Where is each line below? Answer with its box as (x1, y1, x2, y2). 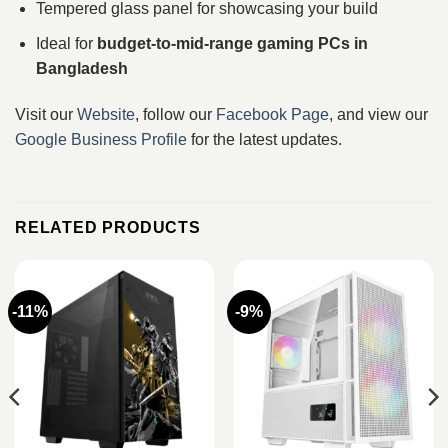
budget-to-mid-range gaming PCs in (96, 34, 368, 52)
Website (77, 105, 135, 123)
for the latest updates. (187, 130, 342, 148)
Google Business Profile (15, 130, 187, 148)
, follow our (135, 105, 216, 123)
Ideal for (35, 34, 97, 52)
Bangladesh (35, 59, 128, 77)
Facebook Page (216, 105, 329, 123)
